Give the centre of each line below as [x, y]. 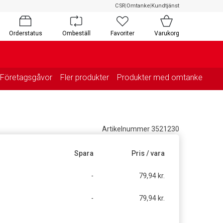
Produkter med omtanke [160, 77]
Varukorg [167, 33]
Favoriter [122, 33]
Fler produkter [85, 77]
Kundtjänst [165, 6]
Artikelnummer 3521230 [140, 129]
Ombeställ [76, 33]
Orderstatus [25, 33]
